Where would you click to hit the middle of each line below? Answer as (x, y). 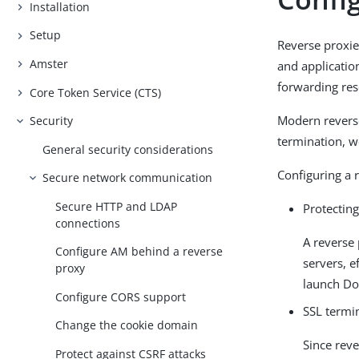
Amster (49, 63)
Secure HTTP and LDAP (117, 206)
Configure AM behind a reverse (139, 252)
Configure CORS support (121, 296)
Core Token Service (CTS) (96, 92)
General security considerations (128, 149)
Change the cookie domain (127, 325)
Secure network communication (128, 178)
